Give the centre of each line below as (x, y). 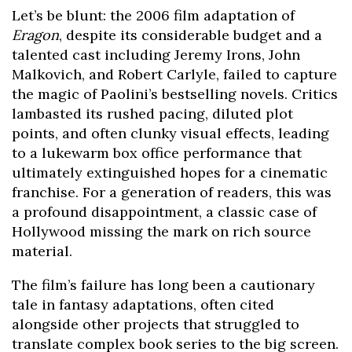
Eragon (35, 35)
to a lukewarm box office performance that (157, 153)
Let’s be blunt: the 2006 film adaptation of (153, 16)
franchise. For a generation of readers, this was (172, 192)
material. (42, 251)
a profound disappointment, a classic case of (164, 212)
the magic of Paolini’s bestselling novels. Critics (175, 94)
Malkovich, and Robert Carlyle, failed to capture (174, 75)
